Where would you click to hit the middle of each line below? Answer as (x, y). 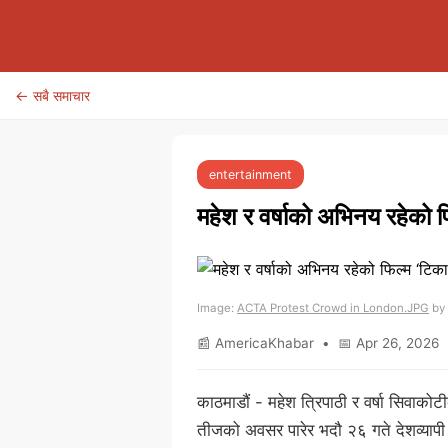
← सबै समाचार (52, 95)
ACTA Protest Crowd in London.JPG (333, 307)
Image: (217, 307)
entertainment (250, 174)
